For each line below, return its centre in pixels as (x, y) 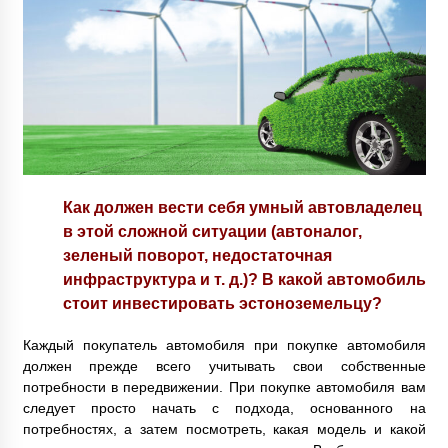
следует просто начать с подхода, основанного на (224, 408)
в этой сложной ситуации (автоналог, (212, 231)
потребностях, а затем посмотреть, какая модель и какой (224, 429)
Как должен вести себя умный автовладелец (242, 207)
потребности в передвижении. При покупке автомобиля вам (224, 387)
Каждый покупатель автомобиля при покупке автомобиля (224, 345)
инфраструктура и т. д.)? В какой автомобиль (244, 279)
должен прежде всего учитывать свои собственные (224, 366)
